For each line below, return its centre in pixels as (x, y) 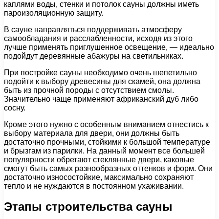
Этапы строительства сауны (88, 207)
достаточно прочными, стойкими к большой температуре (107, 142)
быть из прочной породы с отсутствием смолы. (89, 90)
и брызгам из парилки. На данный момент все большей (104, 151)
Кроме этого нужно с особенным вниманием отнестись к (106, 124)
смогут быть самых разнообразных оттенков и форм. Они (108, 168)
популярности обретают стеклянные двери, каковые (99, 159)
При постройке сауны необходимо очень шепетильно (100, 72)
